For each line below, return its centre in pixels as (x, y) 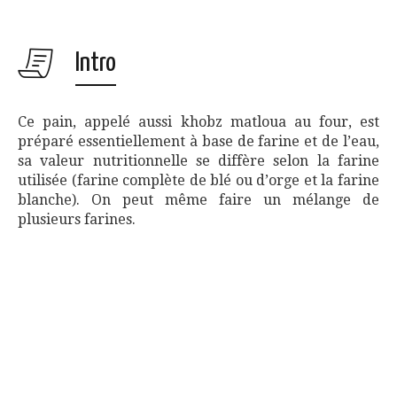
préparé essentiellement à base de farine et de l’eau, (198, 142)
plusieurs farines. (77, 220)
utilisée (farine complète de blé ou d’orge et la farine (198, 181)
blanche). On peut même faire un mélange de (198, 200)
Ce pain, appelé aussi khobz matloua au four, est (198, 122)
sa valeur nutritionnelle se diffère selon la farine (198, 161)
